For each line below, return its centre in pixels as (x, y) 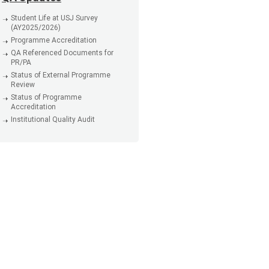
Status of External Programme (61, 75)
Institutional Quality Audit (53, 120)
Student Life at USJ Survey (54, 18)
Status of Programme (46, 98)
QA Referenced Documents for (62, 53)
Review (23, 85)
